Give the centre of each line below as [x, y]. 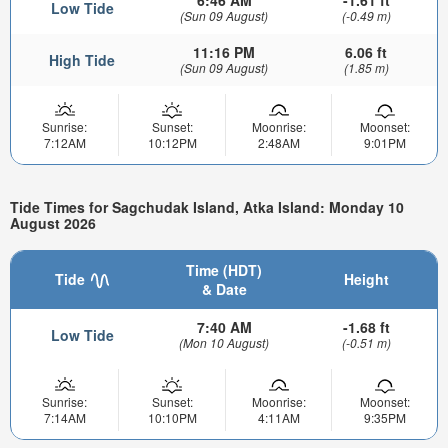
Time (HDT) [224, 269]
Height [366, 278]
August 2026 [53, 223]
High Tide [82, 59]
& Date [224, 288]
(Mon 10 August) [224, 342]
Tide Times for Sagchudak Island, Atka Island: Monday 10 [207, 207]
